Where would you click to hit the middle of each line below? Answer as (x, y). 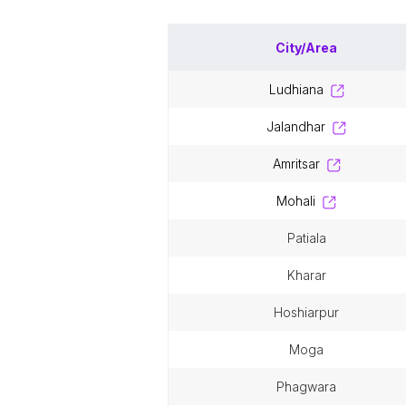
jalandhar (300, 126)
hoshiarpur (311, 312)
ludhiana (300, 89)
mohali (301, 201)
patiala (310, 238)
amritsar (300, 164)
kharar (310, 275)
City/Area (306, 48)
